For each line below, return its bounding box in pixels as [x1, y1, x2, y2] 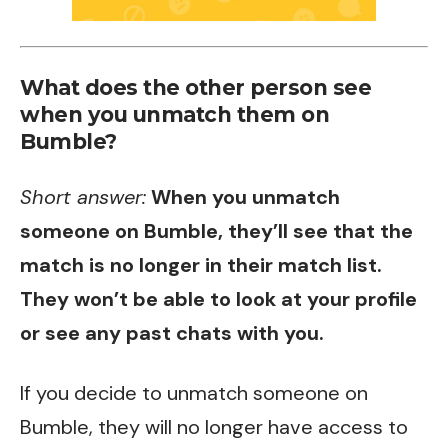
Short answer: [20, 184, 146, 211]
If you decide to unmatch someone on [20, 379, 368, 406]
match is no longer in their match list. [20, 252, 382, 279]
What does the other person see [20, 74, 371, 100]
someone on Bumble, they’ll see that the [20, 218, 413, 245]
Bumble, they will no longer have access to [20, 413, 408, 440]
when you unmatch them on [20, 101, 329, 127]
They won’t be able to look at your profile [20, 286, 417, 313]
